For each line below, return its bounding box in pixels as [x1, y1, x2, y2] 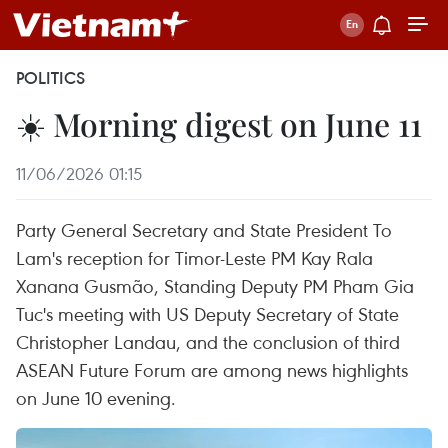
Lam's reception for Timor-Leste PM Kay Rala [16, 245, 373, 270]
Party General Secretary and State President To [16, 217, 392, 242]
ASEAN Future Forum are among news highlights [16, 357, 408, 382]
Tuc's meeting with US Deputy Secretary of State [16, 301, 399, 326]
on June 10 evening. [16, 385, 176, 410]
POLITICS [16, 67, 85, 89]
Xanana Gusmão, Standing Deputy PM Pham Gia [16, 273, 414, 298]
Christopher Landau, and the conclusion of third [16, 329, 400, 354]
